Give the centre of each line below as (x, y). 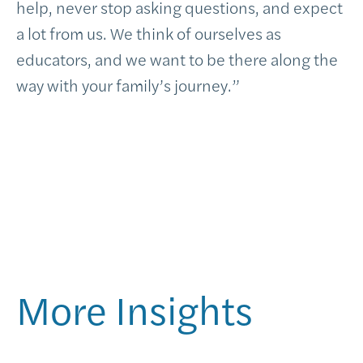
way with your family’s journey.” (128, 85)
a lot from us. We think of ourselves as (149, 33)
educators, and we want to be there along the (177, 59)
